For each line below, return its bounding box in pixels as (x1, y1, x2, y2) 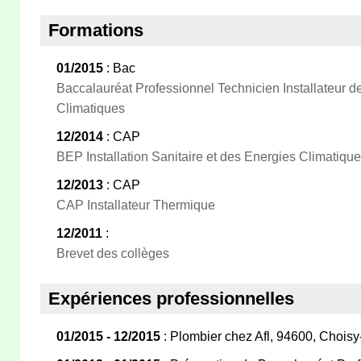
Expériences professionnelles (48, 288, 294, 309)
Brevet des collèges (56, 247, 169, 260)
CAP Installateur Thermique (56, 198, 215, 212)
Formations (48, 20, 143, 40)
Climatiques (56, 102, 125, 115)
